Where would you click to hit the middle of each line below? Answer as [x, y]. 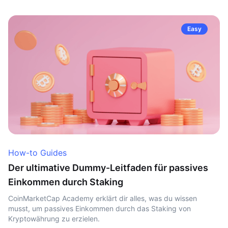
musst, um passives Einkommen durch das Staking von [99, 208]
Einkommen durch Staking [66, 182]
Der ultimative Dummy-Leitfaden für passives [108, 168]
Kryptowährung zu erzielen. [54, 219]
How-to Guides [37, 153]
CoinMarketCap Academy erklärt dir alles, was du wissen [103, 198]
